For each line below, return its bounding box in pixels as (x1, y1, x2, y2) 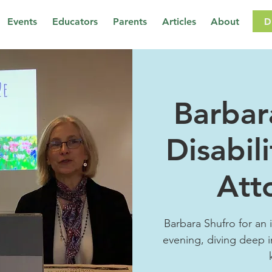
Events (7, 16, 37, 27)
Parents (112, 16, 147, 27)
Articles (161, 16, 196, 27)
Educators (52, 16, 98, 27)
